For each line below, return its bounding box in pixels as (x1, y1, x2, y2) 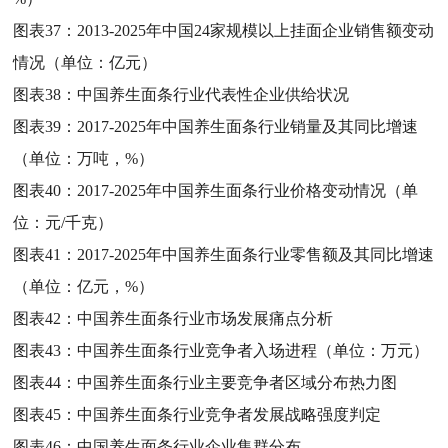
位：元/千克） (13, 213, 114, 231)
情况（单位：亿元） (13, 53, 158, 71)
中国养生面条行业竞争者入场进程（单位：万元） (77, 341, 430, 359)
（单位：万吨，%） (13, 149, 155, 167)
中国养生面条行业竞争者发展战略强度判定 (77, 405, 382, 423)
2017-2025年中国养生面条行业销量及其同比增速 (77, 117, 419, 135)
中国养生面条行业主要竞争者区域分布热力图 (77, 373, 398, 391)
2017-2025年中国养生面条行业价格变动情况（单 (77, 181, 419, 199)
